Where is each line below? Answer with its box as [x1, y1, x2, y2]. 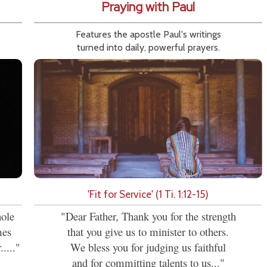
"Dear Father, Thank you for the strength [60, 209, 236, 224]
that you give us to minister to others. [67, 224, 229, 240]
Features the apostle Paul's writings [75, 29, 221, 41]
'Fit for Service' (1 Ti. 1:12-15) [88, 188, 209, 201]
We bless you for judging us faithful [70, 240, 226, 255]
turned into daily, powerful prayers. [76, 42, 220, 54]
